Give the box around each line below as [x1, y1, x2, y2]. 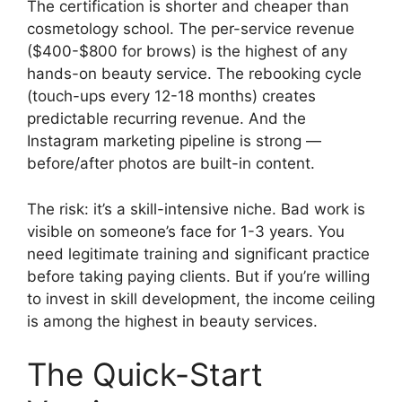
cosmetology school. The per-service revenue [27, 20, 354, 39]
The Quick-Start [27, 355, 263, 394]
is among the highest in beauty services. [27, 311, 318, 330]
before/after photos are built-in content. [27, 154, 315, 173]
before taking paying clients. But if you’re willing [27, 267, 370, 285]
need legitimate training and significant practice [27, 244, 370, 263]
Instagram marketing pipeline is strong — [27, 132, 321, 151]
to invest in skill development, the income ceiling [27, 289, 375, 308]
